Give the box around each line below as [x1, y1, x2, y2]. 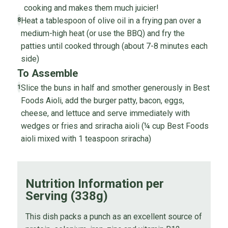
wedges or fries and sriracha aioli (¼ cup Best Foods [20, 121, 209, 131]
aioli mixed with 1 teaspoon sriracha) [20, 134, 151, 144]
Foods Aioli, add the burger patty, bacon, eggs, [20, 96, 184, 106]
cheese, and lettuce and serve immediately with [20, 108, 190, 119]
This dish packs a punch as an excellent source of [25, 212, 202, 222]
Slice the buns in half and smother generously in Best [20, 83, 210, 93]
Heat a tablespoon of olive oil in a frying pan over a [21, 16, 202, 26]
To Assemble [17, 67, 78, 80]
